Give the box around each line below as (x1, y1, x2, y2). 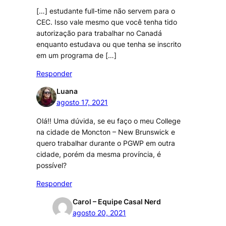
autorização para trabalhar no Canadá (36, 28, 162, 37)
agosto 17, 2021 (56, 98, 108, 107)
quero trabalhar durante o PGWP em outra (36, 138, 175, 147)
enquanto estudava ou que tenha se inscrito (36, 39, 181, 48)
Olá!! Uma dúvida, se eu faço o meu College (36, 116, 181, 125)
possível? (36, 160, 67, 169)
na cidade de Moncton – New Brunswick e (36, 127, 175, 136)
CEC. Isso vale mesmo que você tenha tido (36, 17, 177, 26)
